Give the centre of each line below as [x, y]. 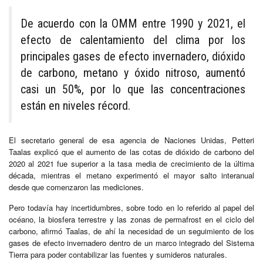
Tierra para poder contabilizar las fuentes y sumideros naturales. [118, 254]
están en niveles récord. [75, 105]
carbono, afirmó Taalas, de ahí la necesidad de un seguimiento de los [131, 231]
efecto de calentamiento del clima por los [133, 40]
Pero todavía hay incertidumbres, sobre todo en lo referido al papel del [131, 207]
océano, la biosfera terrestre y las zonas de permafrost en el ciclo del [131, 219]
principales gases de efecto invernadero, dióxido [133, 56]
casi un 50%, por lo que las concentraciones [133, 89]
